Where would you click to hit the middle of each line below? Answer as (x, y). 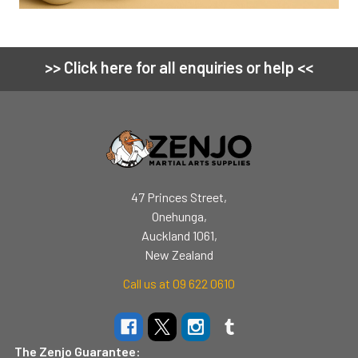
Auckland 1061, (179, 235)
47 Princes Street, (179, 197)
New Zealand (179, 254)
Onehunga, (179, 216)
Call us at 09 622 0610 (179, 283)
